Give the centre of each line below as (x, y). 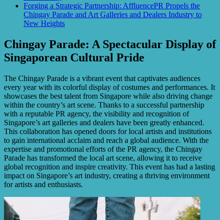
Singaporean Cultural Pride (74, 57)
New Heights (44, 23)
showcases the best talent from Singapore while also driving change (108, 96)
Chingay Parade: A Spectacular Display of (110, 44)
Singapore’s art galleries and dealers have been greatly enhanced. (104, 122)
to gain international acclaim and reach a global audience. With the (106, 140)
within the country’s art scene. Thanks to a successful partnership (104, 105)
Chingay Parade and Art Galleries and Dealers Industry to (113, 14)
